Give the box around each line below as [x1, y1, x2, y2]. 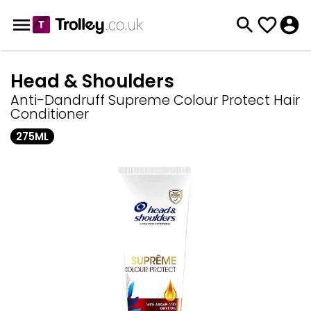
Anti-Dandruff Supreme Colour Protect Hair [10, 91, 300, 110]
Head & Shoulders [10, 69, 174, 94]
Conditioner [10, 105, 89, 124]
